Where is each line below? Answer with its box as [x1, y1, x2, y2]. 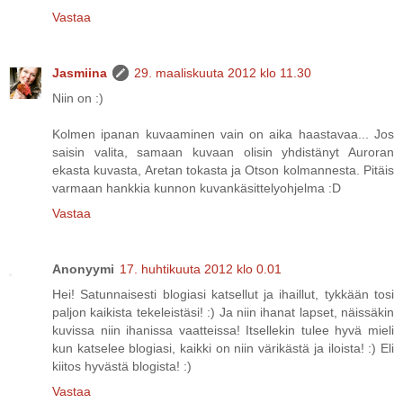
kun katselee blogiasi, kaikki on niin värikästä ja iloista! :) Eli [52, 341, 394, 356]
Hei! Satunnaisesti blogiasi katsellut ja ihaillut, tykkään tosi [52, 287, 394, 302]
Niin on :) [52, 91, 103, 106]
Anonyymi [52, 262, 114, 277]
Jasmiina [52, 66, 107, 81]
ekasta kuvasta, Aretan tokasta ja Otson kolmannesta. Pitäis [52, 163, 394, 178]
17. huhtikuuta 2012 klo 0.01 [120, 262, 282, 277]
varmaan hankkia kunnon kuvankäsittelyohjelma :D [52, 181, 341, 196]
